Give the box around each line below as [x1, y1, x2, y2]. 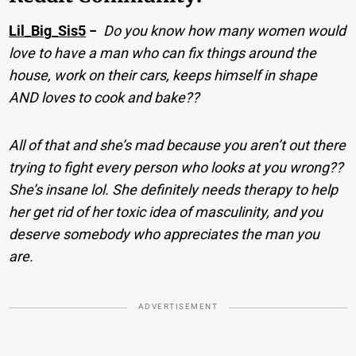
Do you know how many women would [103, 22, 346, 40]
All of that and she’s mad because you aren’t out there [9, 137, 346, 154]
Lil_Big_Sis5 [9, 22, 87, 40]
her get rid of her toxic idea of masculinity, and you [9, 203, 323, 221]
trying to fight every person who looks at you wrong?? [9, 159, 344, 176]
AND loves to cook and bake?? [9, 89, 200, 106]
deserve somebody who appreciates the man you [9, 226, 320, 243]
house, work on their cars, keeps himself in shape [9, 67, 318, 84]
